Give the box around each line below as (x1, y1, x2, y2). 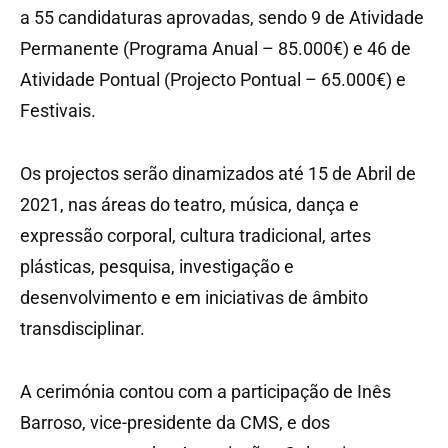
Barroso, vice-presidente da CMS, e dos (20, 412, 330, 434)
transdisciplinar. (20, 318, 145, 340)
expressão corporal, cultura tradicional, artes (20, 225, 371, 247)
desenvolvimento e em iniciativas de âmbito (20, 287, 368, 309)
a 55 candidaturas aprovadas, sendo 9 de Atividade (20, 7, 424, 29)
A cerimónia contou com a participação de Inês (20, 381, 391, 403)
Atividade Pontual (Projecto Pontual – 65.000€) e (20, 69, 406, 91)
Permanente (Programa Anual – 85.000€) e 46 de (20, 38, 411, 60)
